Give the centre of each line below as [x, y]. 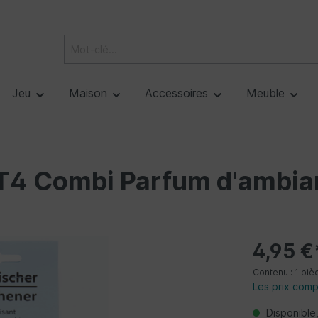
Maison [89, 93]
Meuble [267, 93]
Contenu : [274, 273]
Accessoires [178, 93]
